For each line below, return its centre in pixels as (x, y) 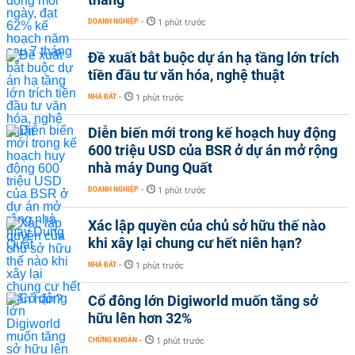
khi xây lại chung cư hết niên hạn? (195, 242)
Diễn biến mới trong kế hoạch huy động (212, 132)
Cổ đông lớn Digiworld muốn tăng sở (203, 300)
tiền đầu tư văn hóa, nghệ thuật (186, 74)
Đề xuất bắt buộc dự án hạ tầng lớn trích (214, 57)
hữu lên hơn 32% (140, 318)
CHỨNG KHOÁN (113, 339)
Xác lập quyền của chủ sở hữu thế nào (207, 225)
